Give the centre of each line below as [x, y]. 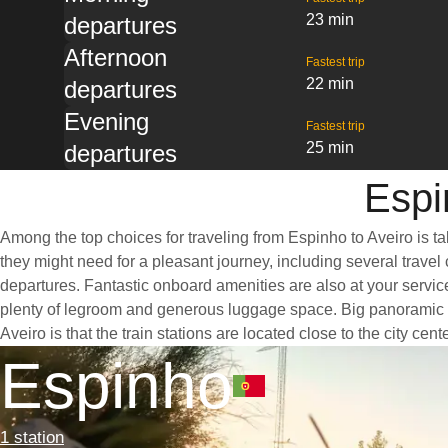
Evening [106, 121]
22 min [330, 83]
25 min [330, 147]
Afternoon [115, 57]
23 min [330, 19]
